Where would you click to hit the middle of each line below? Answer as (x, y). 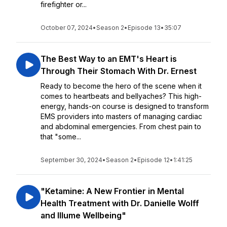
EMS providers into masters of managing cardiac (121, 116)
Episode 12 (154, 160)
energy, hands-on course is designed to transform (125, 106)
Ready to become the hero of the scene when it (121, 86)
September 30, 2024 (71, 160)
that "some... (61, 137)
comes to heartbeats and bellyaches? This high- (121, 96)
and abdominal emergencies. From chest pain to (121, 126)
